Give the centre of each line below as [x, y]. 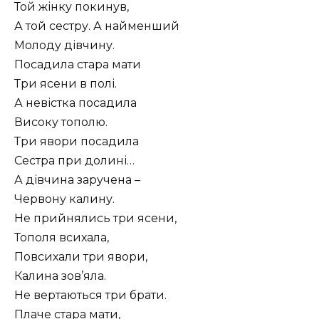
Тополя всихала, [62, 237]
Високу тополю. [61, 122]
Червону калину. [64, 199]
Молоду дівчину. [64, 45]
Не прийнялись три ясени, [95, 218]
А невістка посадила [75, 103]
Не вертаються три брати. [90, 295]
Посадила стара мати [78, 64]
